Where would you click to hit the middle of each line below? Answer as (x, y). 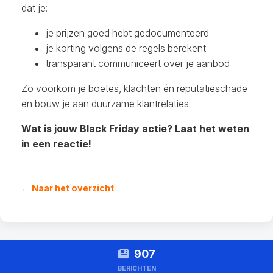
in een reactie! (56, 144)
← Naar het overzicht (68, 188)
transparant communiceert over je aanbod (138, 64)
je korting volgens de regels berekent (126, 48)
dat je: (34, 8)
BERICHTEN (136, 268)
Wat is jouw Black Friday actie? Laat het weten (135, 129)
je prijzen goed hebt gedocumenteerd (127, 33)
